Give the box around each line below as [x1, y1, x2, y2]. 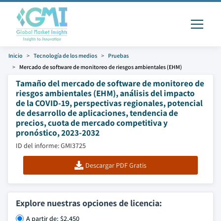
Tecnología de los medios [34, 52, 97, 59]
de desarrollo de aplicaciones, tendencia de [16, 107, 178, 118]
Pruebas [108, 52, 129, 59]
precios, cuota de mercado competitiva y [16, 117, 168, 128]
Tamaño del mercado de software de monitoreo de [16, 77, 204, 89]
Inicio [8, 52, 23, 59]
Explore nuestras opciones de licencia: [16, 197, 162, 209]
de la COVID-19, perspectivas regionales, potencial [16, 97, 203, 109]
